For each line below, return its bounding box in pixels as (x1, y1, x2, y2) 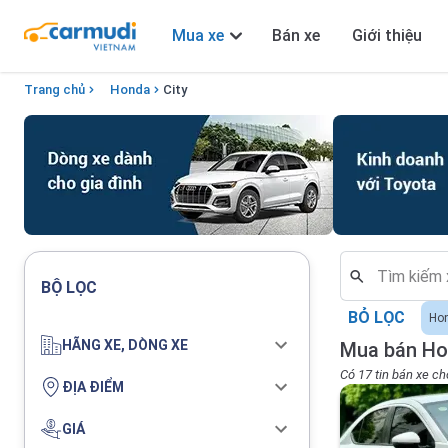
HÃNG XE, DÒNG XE (62, 336, 188, 353)
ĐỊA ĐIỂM (62, 378, 124, 395)
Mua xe (172, 26, 224, 45)
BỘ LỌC (41, 278, 97, 297)
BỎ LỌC (348, 308, 405, 327)
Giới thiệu (352, 26, 422, 45)
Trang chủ (24, 82, 85, 97)
